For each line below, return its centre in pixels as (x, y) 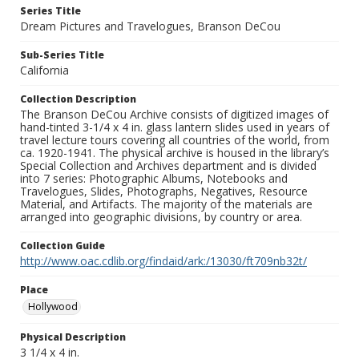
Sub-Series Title (62, 55)
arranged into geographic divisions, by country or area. (161, 217)
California (44, 71)
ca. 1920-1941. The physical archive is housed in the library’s (175, 153)
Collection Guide (63, 246)
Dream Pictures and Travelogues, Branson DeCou (150, 26)
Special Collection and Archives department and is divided (168, 166)
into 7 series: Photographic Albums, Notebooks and (154, 179)
